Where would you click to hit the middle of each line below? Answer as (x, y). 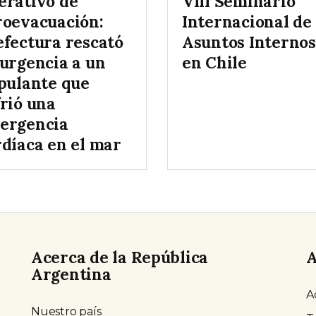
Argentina (71, 274)
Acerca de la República (120, 257)
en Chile (214, 63)
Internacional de (247, 22)
